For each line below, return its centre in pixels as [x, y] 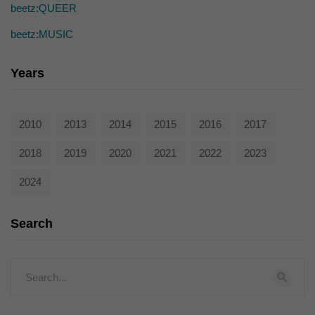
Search [32, 224]
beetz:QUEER [44, 8]
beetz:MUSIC [42, 34]
